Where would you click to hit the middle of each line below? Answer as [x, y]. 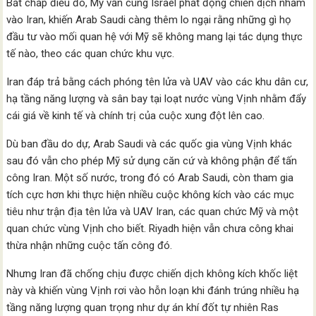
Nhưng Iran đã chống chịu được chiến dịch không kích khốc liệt [152, 273]
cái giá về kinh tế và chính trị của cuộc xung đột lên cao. [136, 115]
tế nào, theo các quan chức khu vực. [91, 53]
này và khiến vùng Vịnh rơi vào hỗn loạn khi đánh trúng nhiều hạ [153, 290]
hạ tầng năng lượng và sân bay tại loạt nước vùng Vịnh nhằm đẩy [157, 98]
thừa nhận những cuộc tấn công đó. [90, 245]
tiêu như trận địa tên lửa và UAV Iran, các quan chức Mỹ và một [153, 211]
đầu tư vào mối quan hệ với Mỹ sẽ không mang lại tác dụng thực [155, 36]
